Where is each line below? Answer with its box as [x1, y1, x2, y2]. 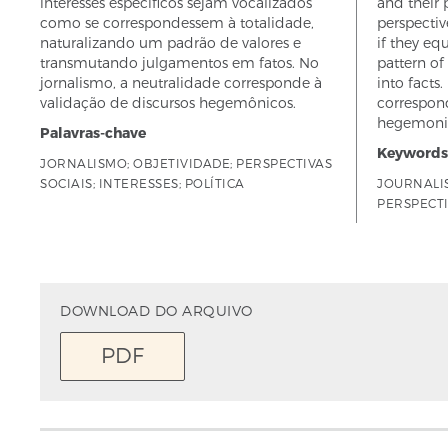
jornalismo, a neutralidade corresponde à [40, 74, 322, 91]
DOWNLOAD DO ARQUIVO [60, 302, 253, 319]
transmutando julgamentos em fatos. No [40, 54, 319, 71]
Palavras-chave [40, 124, 146, 141]
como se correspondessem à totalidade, [40, 14, 314, 31]
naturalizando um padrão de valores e [40, 34, 301, 51]
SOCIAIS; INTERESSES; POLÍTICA [40, 176, 245, 190]
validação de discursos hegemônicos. [40, 94, 296, 111]
